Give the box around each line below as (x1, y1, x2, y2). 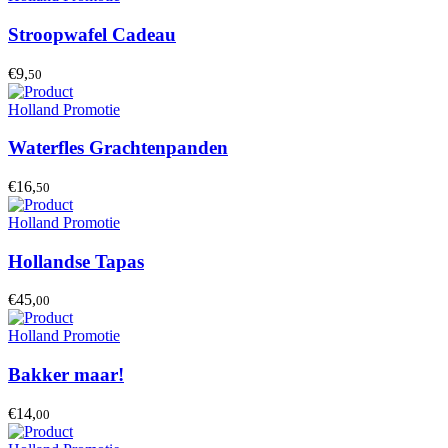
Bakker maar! (8, 364, 124, 386)
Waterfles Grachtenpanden (8, 137, 228, 159)
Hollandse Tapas (8, 250, 144, 272)
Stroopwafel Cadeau (8, 23, 176, 45)
